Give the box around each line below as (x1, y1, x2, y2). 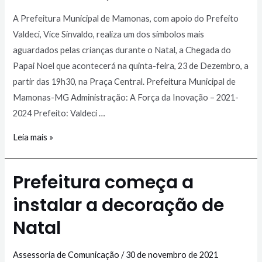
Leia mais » (13, 132, 54, 143)
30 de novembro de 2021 (126, 250, 219, 260)
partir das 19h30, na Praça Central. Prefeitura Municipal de (13, 76, 236, 87)
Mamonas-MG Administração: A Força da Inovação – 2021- (13, 92, 239, 102)
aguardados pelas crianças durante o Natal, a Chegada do (13, 44, 232, 55)
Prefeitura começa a (13, 170, 194, 195)
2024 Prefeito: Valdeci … (13, 108, 106, 118)
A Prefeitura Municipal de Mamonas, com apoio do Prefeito (13, 13, 239, 23)
